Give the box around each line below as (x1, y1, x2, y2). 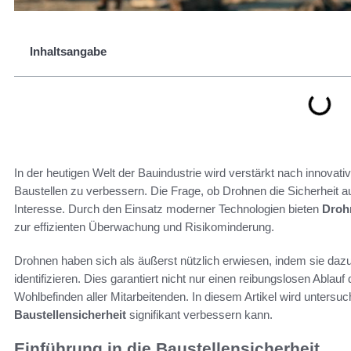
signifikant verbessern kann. (126, 308, 273, 321)
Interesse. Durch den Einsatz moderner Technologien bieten (14, 202, 322, 215)
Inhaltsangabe (30, 45, 107, 58)
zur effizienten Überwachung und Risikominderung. (14, 220, 274, 233)
